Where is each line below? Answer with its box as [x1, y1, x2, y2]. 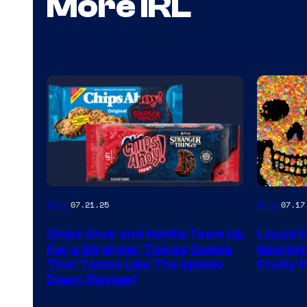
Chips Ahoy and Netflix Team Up [47, 226, 243, 242]
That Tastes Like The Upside [47, 256, 223, 272]
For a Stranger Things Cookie [47, 241, 232, 257]
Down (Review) [47, 271, 138, 287]
